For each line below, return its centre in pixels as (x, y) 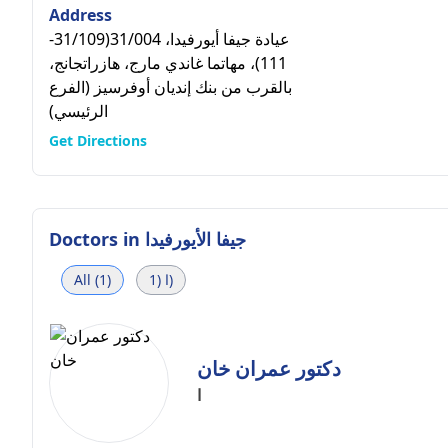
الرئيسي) (78, 111)
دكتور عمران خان (269, 368)
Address (80, 15)
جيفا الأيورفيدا (195, 239)
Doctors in (97, 239)
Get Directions (98, 140)
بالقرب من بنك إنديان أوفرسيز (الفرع (170, 87)
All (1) (92, 279)
